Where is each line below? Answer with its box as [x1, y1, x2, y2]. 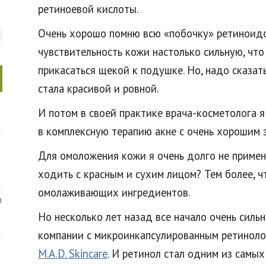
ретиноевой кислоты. [38, 2, 138, 16]
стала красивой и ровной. [38, 81, 159, 96]
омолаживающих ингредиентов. [38, 185, 190, 199]
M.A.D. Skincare [38, 246, 107, 261]
